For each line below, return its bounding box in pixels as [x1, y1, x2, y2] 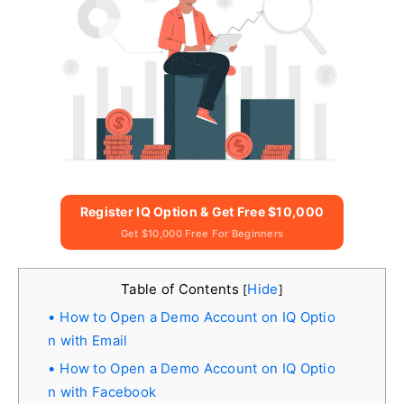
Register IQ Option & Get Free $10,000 [79, 203, 325, 219]
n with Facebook [48, 382, 157, 400]
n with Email [48, 331, 128, 349]
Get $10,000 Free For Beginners [120, 226, 284, 240]
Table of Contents [121, 280, 243, 298]
